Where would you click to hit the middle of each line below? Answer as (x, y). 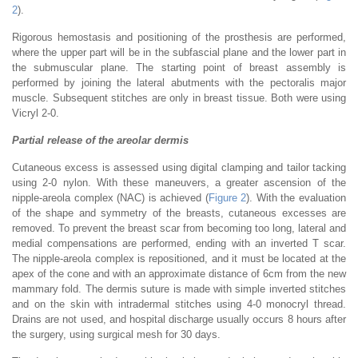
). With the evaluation (296, 197)
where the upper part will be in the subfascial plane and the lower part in (179, 52)
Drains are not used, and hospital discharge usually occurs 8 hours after (179, 319)
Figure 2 (227, 197)
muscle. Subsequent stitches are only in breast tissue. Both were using (179, 97)
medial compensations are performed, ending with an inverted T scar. (179, 243)
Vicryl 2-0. (36, 113)
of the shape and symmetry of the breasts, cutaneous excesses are (179, 213)
